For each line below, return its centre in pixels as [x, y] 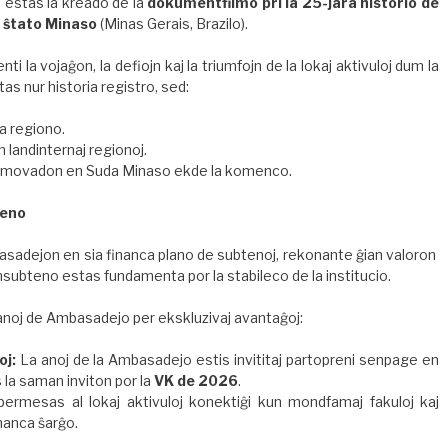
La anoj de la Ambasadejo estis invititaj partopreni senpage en [227, 360]
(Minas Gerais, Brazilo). [172, 24]
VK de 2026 [196, 381]
